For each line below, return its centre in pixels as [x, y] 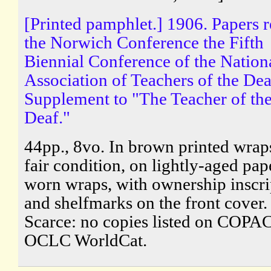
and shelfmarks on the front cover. [146, 202]
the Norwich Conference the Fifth [144, 42]
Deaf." [47, 117]
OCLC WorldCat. [86, 240]
